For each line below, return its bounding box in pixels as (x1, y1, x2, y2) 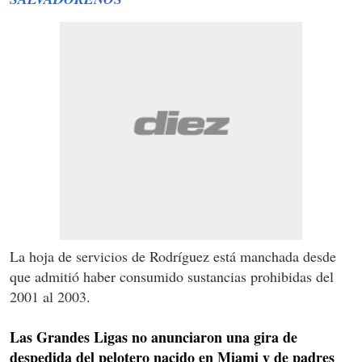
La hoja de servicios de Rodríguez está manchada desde (10, 246, 336, 267)
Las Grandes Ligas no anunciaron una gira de (10, 326, 297, 348)
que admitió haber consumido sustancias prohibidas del (10, 267, 334, 287)
